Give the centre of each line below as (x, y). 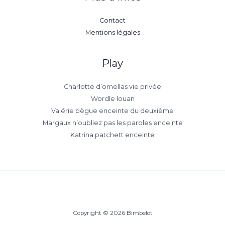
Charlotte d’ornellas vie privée (113, 87)
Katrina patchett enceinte (113, 135)
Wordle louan (113, 99)
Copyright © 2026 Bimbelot (113, 213)
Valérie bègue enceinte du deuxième (113, 111)
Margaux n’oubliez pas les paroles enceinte (113, 123)
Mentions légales (113, 33)
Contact (113, 21)
